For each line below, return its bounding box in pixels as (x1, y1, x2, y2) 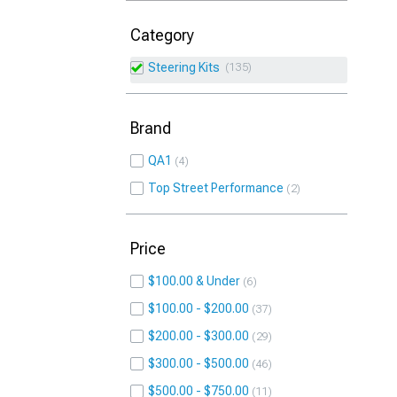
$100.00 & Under (148, 274, 240, 288)
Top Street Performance (148, 181, 284, 195)
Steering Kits (148, 60, 225, 74)
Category (130, 26, 194, 44)
